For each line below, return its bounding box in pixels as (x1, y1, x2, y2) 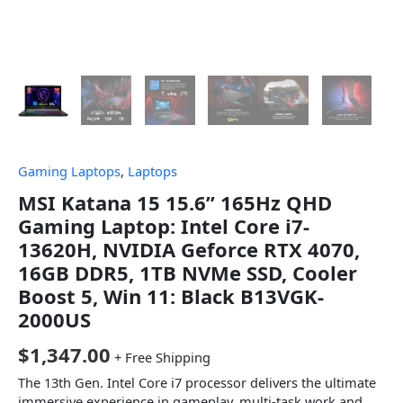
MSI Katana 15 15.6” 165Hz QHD (18, 188, 332, 216)
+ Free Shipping (114, 347, 210, 366)
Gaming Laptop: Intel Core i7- (18, 211, 309, 239)
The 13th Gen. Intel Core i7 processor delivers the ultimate (18, 373, 376, 392)
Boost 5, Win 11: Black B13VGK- (18, 282, 324, 309)
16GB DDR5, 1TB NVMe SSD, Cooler (18, 258, 357, 286)
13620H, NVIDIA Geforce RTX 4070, (18, 235, 360, 263)
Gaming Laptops (18, 162, 121, 181)
